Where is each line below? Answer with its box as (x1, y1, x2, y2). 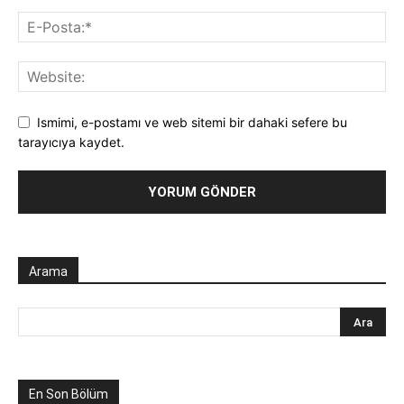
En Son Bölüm (29, 387, 108, 402)
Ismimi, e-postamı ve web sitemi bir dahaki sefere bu (37, 114, 347, 130)
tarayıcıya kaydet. (18, 134, 124, 151)
